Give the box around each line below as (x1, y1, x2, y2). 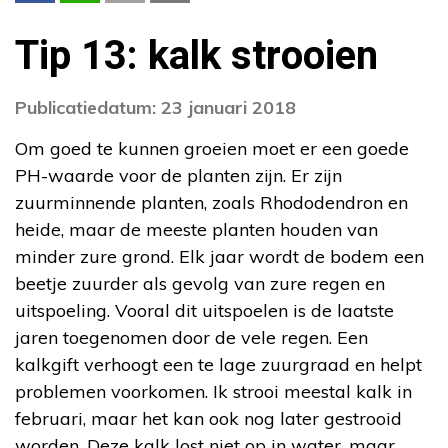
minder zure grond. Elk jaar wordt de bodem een (15, 244, 424, 268)
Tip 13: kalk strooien (15, 26, 378, 86)
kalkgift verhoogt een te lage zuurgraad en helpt (15, 352, 422, 376)
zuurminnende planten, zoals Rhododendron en (15, 190, 408, 214)
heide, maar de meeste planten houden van (15, 217, 378, 241)
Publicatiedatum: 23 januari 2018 (15, 95, 296, 119)
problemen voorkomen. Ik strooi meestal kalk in (15, 379, 412, 403)
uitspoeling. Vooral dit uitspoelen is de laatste (15, 298, 394, 322)
